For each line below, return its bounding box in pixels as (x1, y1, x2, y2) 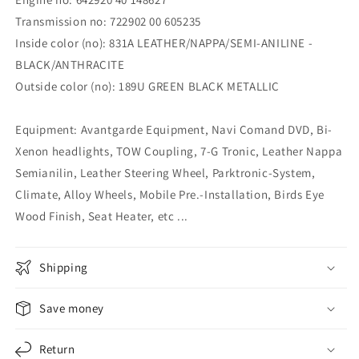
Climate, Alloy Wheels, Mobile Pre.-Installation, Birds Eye (15, 187, 325, 202)
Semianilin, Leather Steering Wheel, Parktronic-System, (15, 165, 316, 180)
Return (39, 341, 75, 357)
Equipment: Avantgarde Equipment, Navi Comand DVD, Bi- (15, 122, 333, 137)
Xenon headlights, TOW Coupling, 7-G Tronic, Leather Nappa (15, 143, 343, 159)
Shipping (39, 260, 88, 275)
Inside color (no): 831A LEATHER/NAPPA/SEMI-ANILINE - (15, 35, 313, 50)
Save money (39, 301, 104, 316)
